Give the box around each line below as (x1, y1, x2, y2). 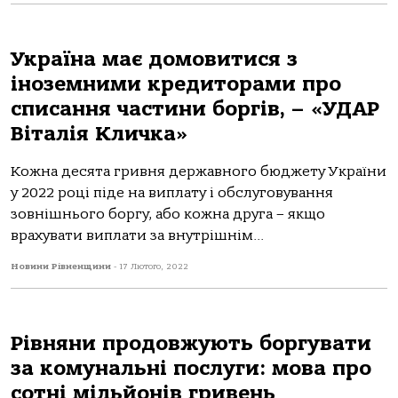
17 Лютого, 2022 (119, 261, 188, 272)
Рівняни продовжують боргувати (11, 331, 371, 355)
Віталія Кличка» (11, 122, 188, 146)
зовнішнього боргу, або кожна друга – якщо (11, 206, 325, 222)
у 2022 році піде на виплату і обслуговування (11, 185, 333, 201)
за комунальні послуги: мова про (11, 356, 371, 380)
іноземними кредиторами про (11, 72, 341, 96)
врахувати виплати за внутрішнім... (11, 227, 264, 243)
